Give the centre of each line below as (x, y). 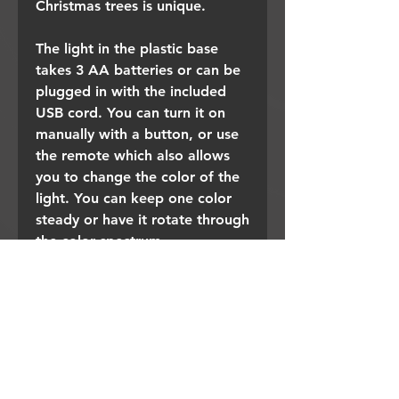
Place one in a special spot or (134, 283)
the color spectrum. (101, 240)
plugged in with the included (131, 91)
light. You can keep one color (134, 198)
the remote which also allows (133, 155)
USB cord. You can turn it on (130, 112)
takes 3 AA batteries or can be (138, 69)
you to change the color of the (138, 176)
